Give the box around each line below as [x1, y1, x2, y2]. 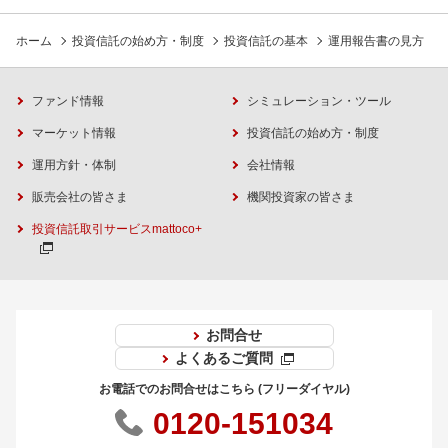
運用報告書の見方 [328, 34, 424, 48]
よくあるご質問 [174, 350, 273, 366]
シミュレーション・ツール [247, 94, 391, 108]
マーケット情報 [32, 126, 116, 140]
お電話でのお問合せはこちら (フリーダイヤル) [98, 382, 350, 396]
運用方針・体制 [32, 158, 116, 172]
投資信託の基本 [224, 34, 308, 48]
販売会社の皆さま [32, 190, 128, 204]
